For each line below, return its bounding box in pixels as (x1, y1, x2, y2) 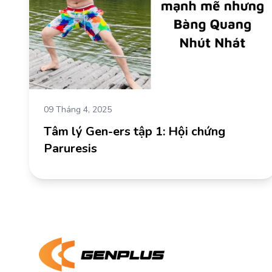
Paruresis (44, 140, 97, 157)
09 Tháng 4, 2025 (44, 103, 112, 115)
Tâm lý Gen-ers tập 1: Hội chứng (44, 123, 225, 140)
